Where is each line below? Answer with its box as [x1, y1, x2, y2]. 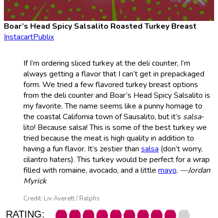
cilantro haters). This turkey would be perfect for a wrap [23, 154, 210, 165]
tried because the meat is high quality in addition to [23, 132, 194, 144]
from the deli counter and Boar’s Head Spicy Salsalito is [23, 90, 210, 101]
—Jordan [180, 164, 210, 176]
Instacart [4, 31, 33, 42]
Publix [33, 31, 54, 42]
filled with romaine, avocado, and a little [23, 164, 158, 176]
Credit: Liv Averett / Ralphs [23, 194, 100, 203]
